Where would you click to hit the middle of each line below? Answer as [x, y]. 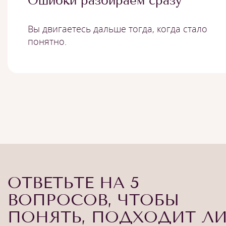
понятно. [47, 41]
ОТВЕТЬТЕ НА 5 [73, 183]
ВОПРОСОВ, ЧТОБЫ [93, 200]
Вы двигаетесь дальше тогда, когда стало [118, 29]
